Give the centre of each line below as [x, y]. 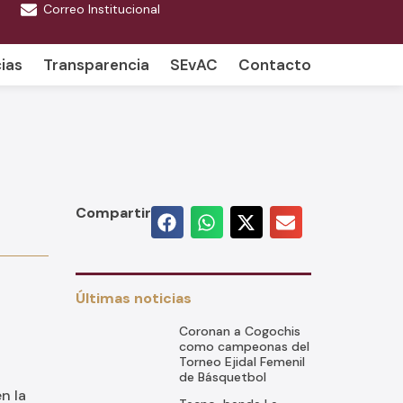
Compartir [113, 213]
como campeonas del [244, 346]
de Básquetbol [222, 377]
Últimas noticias [133, 298]
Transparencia [96, 65]
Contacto [275, 65]
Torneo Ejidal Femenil [242, 362]
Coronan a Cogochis [239, 331]
